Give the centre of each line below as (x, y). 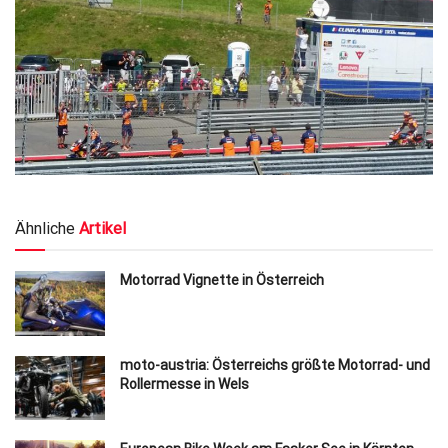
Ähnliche (45, 229)
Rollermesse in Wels (184, 383)
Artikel (102, 229)
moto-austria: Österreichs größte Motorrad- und (275, 364)
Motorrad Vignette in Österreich (222, 280)
